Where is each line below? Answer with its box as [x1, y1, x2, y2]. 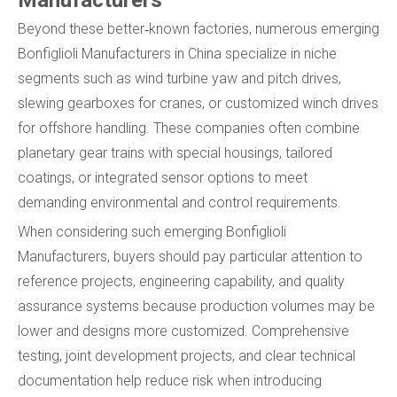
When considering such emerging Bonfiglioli [18, 222, 286, 240]
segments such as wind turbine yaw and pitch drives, [18, 69, 341, 87]
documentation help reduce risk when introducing [18, 371, 322, 389]
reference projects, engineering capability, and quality [18, 272, 345, 290]
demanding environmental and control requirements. [18, 193, 341, 211]
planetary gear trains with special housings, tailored [18, 144, 332, 161]
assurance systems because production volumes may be [18, 297, 375, 315]
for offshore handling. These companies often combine [18, 119, 360, 136]
